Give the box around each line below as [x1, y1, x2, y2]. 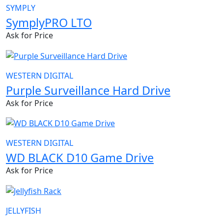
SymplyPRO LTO [6, 14, 92, 30]
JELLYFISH [6, 205, 41, 217]
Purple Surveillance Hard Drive [6, 82, 170, 98]
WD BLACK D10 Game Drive [6, 150, 154, 166]
